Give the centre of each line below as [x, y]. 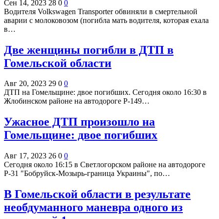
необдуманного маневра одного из [93, 208]
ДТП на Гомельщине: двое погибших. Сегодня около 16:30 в [105, 92]
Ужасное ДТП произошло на [79, 122]
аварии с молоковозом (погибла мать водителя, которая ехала [106, 20]
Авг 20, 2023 [25, 84]
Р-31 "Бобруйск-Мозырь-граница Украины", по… [87, 174]
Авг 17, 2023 [25, 156]
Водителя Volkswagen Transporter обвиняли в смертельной [101, 11]
